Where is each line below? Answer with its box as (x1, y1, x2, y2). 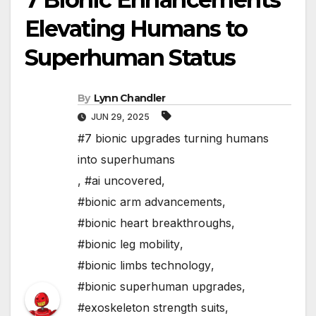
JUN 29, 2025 (89, 111, 152, 122)
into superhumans (78, 152, 175, 166)
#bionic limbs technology (78, 257, 211, 272)
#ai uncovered (85, 173, 162, 188)
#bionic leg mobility (78, 236, 180, 251)
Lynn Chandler (93, 91, 166, 104)
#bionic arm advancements (78, 194, 222, 209)
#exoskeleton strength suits (78, 300, 225, 315)
